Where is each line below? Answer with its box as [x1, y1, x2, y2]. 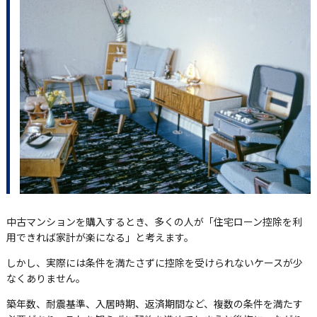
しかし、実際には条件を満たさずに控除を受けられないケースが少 [6, 255, 303, 270]
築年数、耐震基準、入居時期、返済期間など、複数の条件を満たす [6, 296, 303, 311]
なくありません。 [6, 271, 86, 285]
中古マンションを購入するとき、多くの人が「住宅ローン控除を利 [6, 214, 302, 229]
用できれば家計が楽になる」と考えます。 [6, 230, 194, 244]
